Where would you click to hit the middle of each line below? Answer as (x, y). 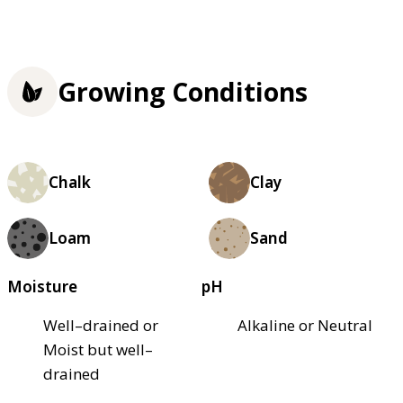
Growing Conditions (183, 92)
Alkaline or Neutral (305, 325)
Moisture (42, 286)
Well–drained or (101, 325)
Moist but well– (98, 349)
